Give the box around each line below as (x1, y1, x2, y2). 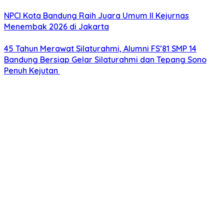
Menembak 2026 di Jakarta (4, 21, 109, 32)
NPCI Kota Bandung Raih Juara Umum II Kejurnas (4, 10, 189, 21)
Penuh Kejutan (4, 65, 60, 76)
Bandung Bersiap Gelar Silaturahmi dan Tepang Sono (4, 54, 206, 65)
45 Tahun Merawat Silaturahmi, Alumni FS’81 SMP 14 (4, 43, 196, 54)
